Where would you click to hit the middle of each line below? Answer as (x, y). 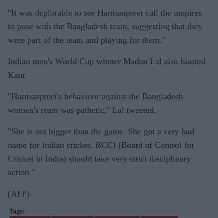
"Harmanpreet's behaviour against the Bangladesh (95, 96)
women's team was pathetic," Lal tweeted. (82, 110)
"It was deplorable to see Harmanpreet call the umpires (105, 12)
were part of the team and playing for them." (87, 40)
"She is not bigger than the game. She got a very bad (101, 131)
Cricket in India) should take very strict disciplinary (99, 158)
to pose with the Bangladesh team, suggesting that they (105, 26)
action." (21, 172)
